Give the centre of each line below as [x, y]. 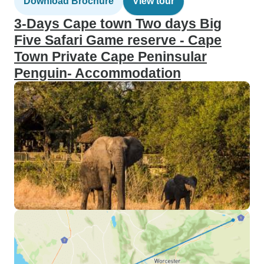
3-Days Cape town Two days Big [118, 24]
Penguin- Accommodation [98, 73]
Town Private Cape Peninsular [110, 57]
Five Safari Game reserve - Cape [118, 40]
